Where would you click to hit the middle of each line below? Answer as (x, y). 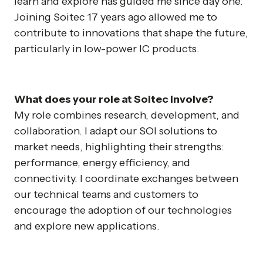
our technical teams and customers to (106, 194)
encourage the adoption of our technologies (123, 210)
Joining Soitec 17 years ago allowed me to (116, 17)
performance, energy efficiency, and (102, 163)
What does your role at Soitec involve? (114, 99)
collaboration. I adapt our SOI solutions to (116, 131)
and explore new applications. (87, 226)
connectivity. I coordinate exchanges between (126, 178)
